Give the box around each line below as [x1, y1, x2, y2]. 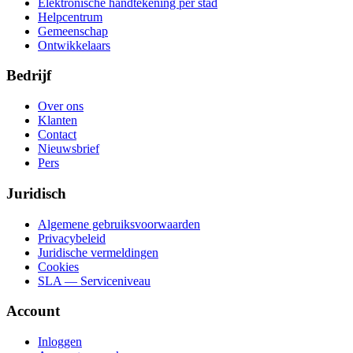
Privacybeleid [38, 231, 106, 245]
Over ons [38, 99, 84, 113]
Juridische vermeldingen [38, 245, 158, 259]
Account [6, 303, 60, 320]
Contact [38, 128, 76, 142]
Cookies [38, 259, 79, 273]
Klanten [38, 113, 77, 128]
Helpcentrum [38, 9, 102, 24]
